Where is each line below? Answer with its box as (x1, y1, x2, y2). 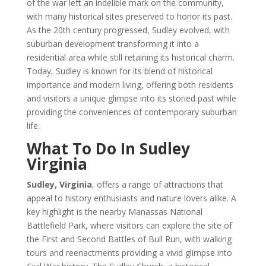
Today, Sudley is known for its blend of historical (26, 65, 213, 77)
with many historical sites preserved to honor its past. (26, 11, 232, 22)
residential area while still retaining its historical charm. (26, 52, 235, 63)
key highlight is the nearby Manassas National (26, 206, 202, 217)
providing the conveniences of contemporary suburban (26, 106, 237, 118)
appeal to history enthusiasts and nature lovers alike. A (26, 192, 236, 204)
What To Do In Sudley (26, 138, 190, 159)
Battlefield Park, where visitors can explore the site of (26, 220, 232, 231)
